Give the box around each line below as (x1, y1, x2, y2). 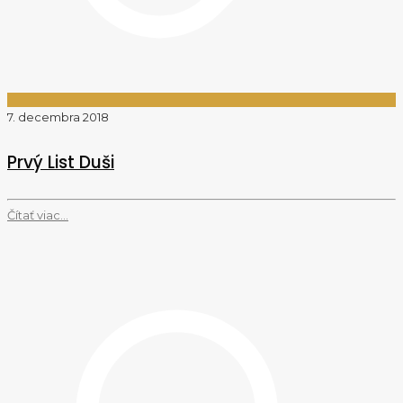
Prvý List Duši (7, 150, 114, 175)
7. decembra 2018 (7, 109, 109, 124)
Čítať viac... (7, 207, 68, 222)
